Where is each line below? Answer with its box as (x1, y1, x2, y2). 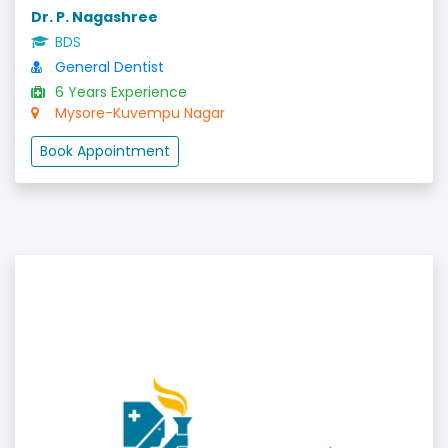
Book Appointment (40, 141, 170, 161)
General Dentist (51, 57, 164, 77)
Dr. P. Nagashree (31, 7, 158, 27)
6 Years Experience (51, 82, 187, 102)
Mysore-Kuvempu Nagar (51, 103, 225, 123)
